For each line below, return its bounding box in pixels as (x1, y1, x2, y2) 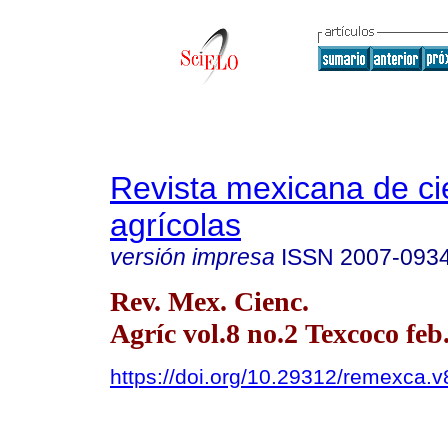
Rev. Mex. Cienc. (110, 285, 309, 317)
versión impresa (110, 244, 275, 270)
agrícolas (110, 207, 241, 243)
